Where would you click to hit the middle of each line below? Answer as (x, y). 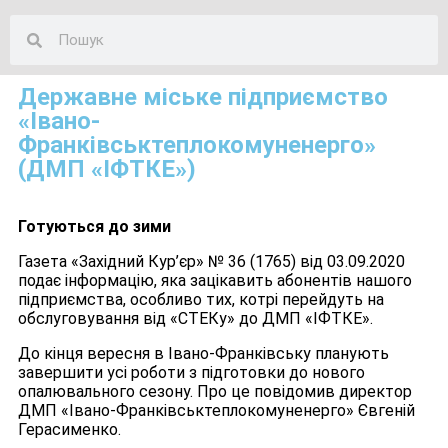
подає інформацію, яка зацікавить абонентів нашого (215, 281)
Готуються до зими (94, 227)
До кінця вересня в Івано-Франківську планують (203, 354)
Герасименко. (69, 430)
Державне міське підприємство (203, 97)
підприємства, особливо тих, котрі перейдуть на (201, 300)
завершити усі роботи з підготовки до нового (191, 373)
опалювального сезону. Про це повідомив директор (215, 392)
